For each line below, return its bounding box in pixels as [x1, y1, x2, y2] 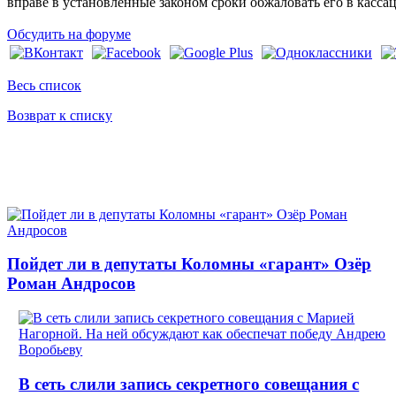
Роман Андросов [7, 274, 135, 293]
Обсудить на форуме [7, 26, 131, 42]
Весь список [7, 77, 81, 93]
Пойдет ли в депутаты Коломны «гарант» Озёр [7, 255, 371, 274]
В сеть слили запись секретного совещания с [19, 374, 360, 393]
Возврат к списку [7, 107, 112, 123]
